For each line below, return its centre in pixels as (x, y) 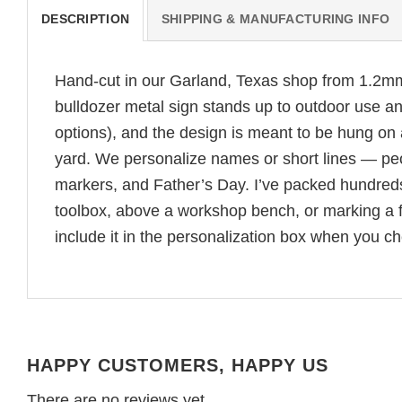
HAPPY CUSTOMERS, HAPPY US (178, 366)
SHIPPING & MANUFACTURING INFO (275, 19)
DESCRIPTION (86, 19)
